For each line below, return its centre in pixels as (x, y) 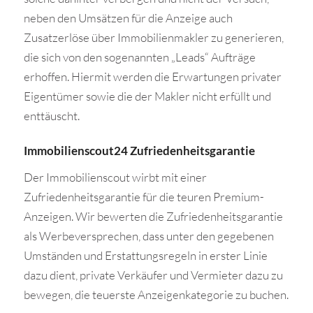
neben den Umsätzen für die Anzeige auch (128, 18)
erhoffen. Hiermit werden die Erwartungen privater (152, 77)
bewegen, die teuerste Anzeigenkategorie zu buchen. (156, 295)
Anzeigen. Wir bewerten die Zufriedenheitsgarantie (153, 217)
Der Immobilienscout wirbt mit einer (115, 177)
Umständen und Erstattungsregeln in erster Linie (145, 256)
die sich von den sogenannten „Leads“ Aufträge (139, 57)
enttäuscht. (51, 116)
